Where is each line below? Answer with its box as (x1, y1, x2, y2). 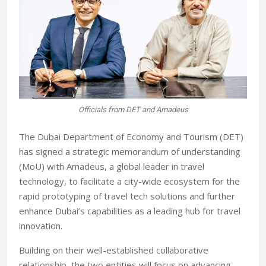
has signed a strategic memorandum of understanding (19, 145, 240, 157)
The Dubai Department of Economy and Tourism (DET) (19, 131, 243, 142)
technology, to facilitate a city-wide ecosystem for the (19, 175, 240, 187)
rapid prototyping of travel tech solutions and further (19, 190, 235, 202)
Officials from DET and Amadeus (78, 105, 188, 114)
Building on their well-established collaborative (19, 244, 208, 256)
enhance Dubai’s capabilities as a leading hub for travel (19, 205, 240, 217)
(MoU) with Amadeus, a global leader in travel (19, 160, 204, 172)
